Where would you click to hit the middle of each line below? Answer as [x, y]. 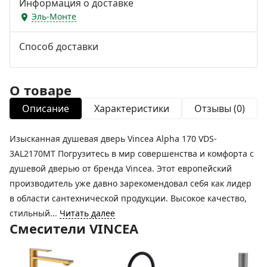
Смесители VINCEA [74, 228]
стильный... [35, 213]
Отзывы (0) [220, 108]
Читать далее [87, 213]
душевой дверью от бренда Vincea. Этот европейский [121, 168]
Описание [46, 108]
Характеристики [132, 108]
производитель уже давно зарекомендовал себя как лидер [131, 183]
